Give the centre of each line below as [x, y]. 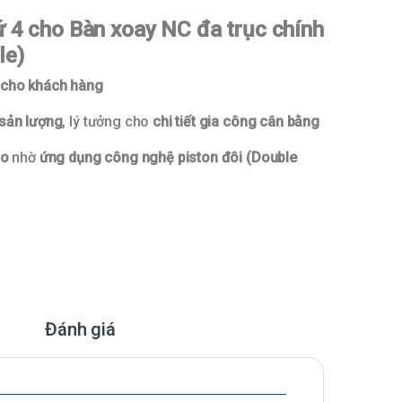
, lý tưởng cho [108, 122]
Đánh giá [80, 330]
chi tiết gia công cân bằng [236, 122]
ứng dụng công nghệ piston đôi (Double [168, 158]
